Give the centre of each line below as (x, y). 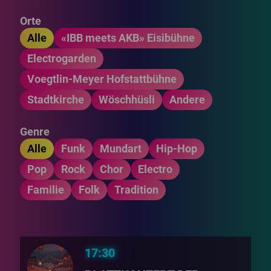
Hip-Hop (177, 149)
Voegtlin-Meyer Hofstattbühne (102, 79)
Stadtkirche (56, 100)
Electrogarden (62, 58)
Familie (46, 190)
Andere (188, 100)
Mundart (121, 149)
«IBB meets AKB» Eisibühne (128, 38)
